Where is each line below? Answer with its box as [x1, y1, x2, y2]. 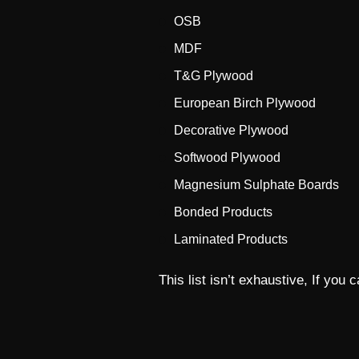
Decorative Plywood [174, 123, 288, 137]
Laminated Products [174, 232, 288, 246]
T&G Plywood [174, 68, 253, 83]
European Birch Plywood [174, 95, 316, 110]
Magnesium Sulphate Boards [174, 177, 339, 192]
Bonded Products [174, 204, 272, 219]
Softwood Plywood [174, 150, 280, 164]
